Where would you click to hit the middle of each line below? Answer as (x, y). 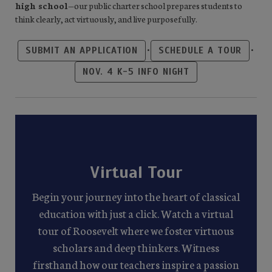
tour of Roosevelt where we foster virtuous (136, 230)
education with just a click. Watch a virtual (136, 213)
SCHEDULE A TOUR (200, 50)
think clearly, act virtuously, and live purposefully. (106, 19)
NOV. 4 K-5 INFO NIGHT (136, 72)
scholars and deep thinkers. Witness (136, 247)
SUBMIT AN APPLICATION (82, 50)
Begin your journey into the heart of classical (136, 196)
